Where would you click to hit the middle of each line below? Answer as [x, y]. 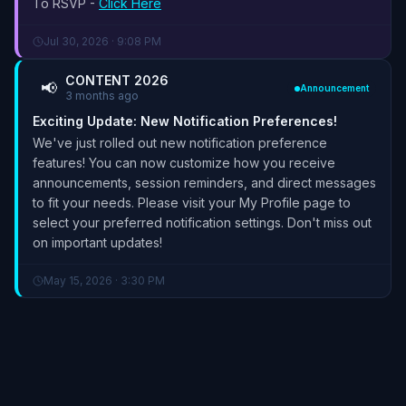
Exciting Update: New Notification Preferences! [185, 121]
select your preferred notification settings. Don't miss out [202, 222]
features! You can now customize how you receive [184, 162]
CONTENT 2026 [117, 80]
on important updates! [97, 242]
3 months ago [102, 95]
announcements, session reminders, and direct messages [204, 182]
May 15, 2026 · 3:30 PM [104, 280]
